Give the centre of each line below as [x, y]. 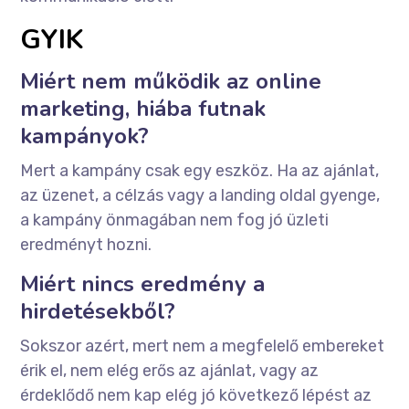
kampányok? [85, 136]
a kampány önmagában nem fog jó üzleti [175, 220]
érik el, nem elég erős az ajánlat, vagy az [170, 371]
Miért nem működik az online [171, 82]
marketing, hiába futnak [143, 109]
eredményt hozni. [86, 245]
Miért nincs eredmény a [143, 284]
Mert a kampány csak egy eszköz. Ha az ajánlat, [200, 171]
